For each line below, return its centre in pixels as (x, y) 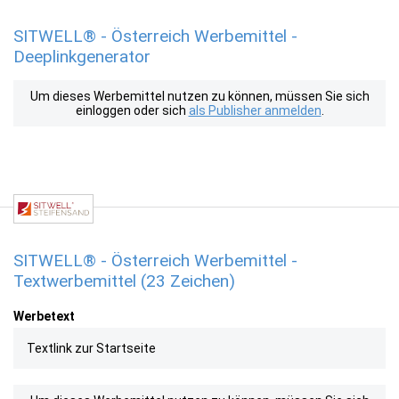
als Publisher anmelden (255, 110)
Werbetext (44, 316)
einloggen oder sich (132, 110)
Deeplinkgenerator (82, 57)
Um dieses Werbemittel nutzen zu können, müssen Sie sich (199, 96)
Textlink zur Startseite (91, 348)
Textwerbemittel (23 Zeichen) (124, 281)
